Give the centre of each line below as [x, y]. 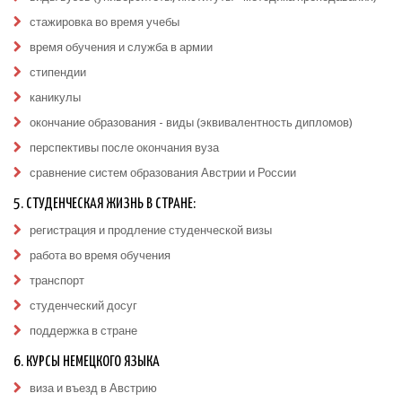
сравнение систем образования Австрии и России [163, 173]
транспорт [57, 280]
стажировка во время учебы [105, 22]
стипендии [58, 72]
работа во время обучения [100, 255]
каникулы [55, 97]
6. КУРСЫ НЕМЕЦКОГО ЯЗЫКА [87, 362]
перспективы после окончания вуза [124, 148]
